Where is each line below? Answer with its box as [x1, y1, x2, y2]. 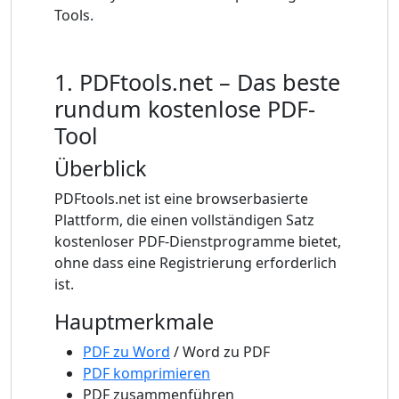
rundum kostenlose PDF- [54, 94, 315, 125]
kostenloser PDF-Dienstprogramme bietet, [54, 232, 341, 252]
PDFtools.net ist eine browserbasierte [54, 189, 308, 209]
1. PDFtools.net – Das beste [54, 67, 340, 98]
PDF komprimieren [83, 363, 210, 384]
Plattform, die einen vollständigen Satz [54, 210, 314, 231]
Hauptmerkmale [54, 307, 214, 337]
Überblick [54, 154, 147, 183]
